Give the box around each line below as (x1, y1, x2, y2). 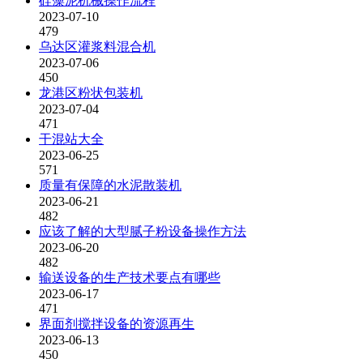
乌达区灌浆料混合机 (39, 40, 156, 53)
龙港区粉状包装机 (39, 86, 143, 100)
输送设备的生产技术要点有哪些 (39, 271, 220, 284)
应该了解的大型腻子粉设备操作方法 (39, 224, 246, 238)
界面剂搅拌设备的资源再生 (39, 317, 194, 331)
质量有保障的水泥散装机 (39, 178, 181, 192)
